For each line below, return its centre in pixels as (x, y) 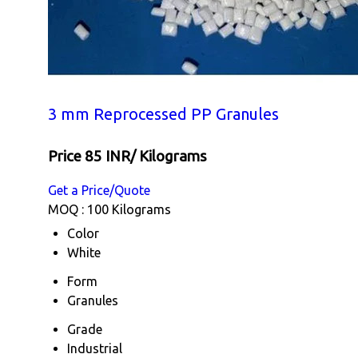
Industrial (95, 349)
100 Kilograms (129, 210)
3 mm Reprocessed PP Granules (163, 114)
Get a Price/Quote (99, 191)
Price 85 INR (89, 156)
